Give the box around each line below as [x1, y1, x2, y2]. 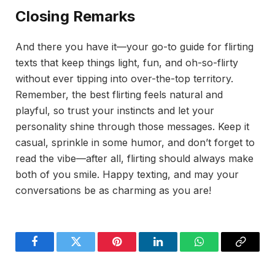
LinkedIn [157, 245, 198, 257]
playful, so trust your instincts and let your [15, 104, 214, 117]
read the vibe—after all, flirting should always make [15, 152, 254, 165]
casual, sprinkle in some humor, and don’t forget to [15, 136, 255, 149]
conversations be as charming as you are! [15, 184, 211, 197]
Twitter [75, 245, 107, 257]
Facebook [34, 245, 77, 257]
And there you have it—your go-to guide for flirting [15, 41, 254, 53]
